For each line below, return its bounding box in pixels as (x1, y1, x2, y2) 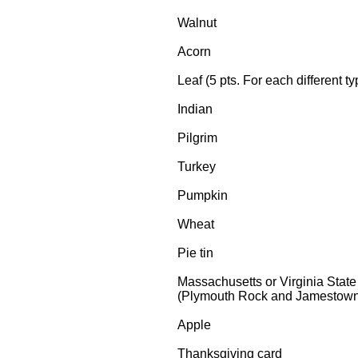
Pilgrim (177, 131, 217, 145)
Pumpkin (177, 189, 228, 202)
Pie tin (177, 246, 213, 260)
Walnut (177, 16, 217, 30)
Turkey (177, 160, 216, 173)
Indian (177, 102, 213, 116)
